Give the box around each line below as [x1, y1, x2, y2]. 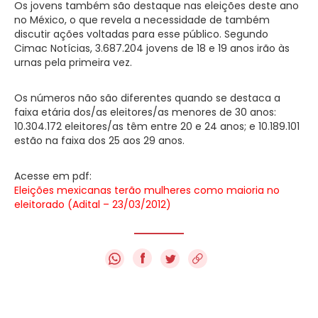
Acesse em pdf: [14, 168, 92, 183]
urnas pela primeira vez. [14, 55, 132, 70]
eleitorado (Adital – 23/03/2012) [14, 197, 171, 212]
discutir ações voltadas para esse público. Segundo [14, 26, 268, 41]
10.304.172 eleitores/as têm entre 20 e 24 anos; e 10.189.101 [14, 119, 300, 133]
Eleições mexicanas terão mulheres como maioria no [14, 182, 280, 197]
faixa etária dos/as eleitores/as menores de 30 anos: [14, 104, 276, 119]
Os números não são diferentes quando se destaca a [14, 90, 280, 105]
